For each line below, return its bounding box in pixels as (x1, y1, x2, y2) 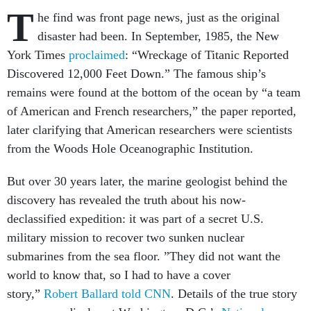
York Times (7, 48, 69, 62)
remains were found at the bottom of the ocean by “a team (7, 85, 301, 99)
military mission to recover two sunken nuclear (7, 230, 244, 244)
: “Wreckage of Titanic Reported (125, 48, 289, 62)
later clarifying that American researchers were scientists (7, 123, 292, 137)
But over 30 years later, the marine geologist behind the (7, 174, 287, 188)
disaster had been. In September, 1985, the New (37, 29, 279, 43)
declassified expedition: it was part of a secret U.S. (7, 212, 264, 226)
